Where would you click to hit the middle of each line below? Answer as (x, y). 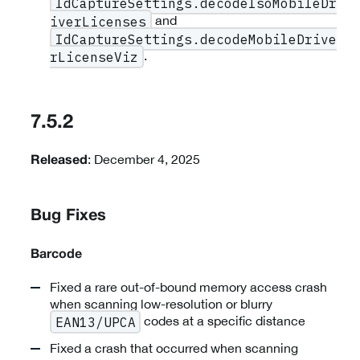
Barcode (56, 254)
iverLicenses (98, 21)
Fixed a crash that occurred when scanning (174, 348)
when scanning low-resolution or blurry (161, 303)
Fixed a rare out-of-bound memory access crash (188, 286)
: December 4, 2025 (144, 159)
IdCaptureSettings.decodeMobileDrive (196, 39)
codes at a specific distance (223, 320)
